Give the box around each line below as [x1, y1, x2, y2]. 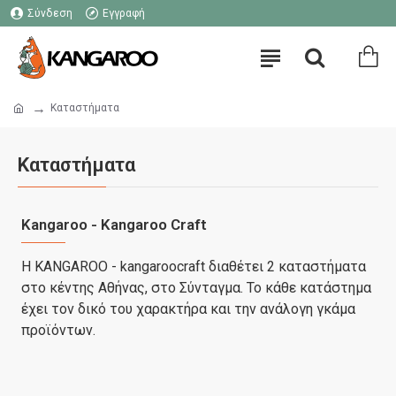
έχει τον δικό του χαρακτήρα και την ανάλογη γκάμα [21, 301, 355, 317]
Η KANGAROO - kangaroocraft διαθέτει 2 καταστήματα [21, 258, 366, 275]
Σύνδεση [27, 7, 72, 19]
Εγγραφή [103, 7, 145, 19]
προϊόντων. [21, 322, 95, 339]
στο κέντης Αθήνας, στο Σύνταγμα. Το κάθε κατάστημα [21, 279, 371, 296]
